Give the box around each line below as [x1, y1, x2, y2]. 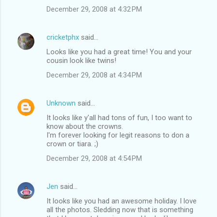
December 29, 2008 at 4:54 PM [46, 154, 142, 163]
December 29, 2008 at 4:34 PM [46, 70, 142, 79]
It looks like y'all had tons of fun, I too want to [46, 113, 192, 122]
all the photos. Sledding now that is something [46, 205, 193, 214]
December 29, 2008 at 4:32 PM [46, 4, 142, 14]
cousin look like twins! [46, 56, 116, 65]
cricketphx [46, 32, 79, 42]
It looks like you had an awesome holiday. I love [46, 196, 197, 205]
